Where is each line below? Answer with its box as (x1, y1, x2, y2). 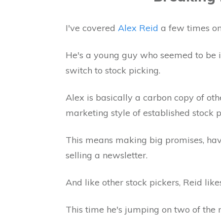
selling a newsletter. (66, 149, 147, 161)
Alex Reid (118, 22, 158, 34)
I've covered (66, 22, 118, 34)
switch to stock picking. (66, 65, 160, 76)
